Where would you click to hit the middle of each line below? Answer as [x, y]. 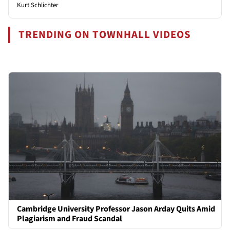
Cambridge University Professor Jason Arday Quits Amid [116, 209]
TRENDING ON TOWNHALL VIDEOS [105, 35]
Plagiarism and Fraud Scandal [70, 218]
